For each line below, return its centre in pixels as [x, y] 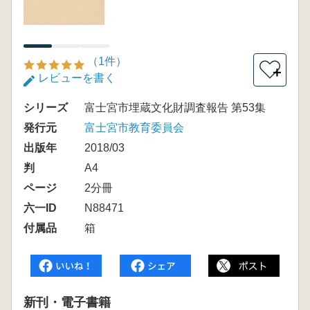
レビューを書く [77, 78]
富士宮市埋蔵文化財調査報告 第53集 [175, 108]
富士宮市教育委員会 [134, 128]
